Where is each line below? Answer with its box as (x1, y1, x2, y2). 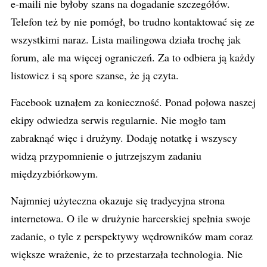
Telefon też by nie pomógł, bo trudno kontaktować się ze (11, 14, 254, 29)
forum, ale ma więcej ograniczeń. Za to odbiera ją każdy (11, 50, 255, 64)
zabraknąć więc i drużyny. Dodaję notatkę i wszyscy (11, 131, 237, 145)
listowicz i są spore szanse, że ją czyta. (11, 68, 179, 82)
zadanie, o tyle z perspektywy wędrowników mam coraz (11, 229, 253, 243)
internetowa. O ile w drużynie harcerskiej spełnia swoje (11, 211, 250, 225)
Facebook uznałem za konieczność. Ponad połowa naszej (11, 95, 256, 109)
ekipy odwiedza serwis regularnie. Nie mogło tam (11, 113, 226, 127)
